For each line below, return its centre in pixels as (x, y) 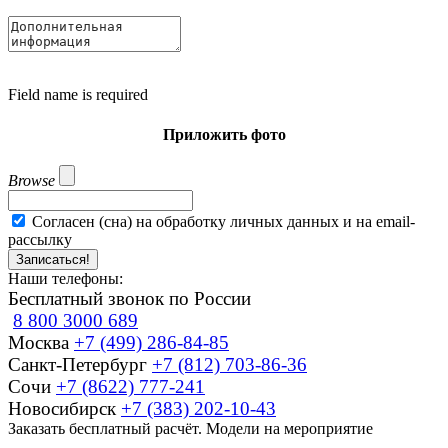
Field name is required (78, 95)
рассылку (40, 239)
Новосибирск (64, 408)
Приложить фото (224, 134)
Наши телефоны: (65, 278)
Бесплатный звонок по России (129, 298)
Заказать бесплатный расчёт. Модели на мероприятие (190, 428)
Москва (41, 342)
